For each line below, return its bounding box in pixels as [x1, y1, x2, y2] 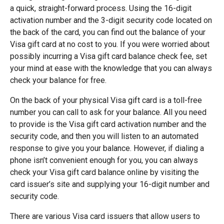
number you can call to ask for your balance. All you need [10, 107, 206, 117]
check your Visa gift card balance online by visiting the [10, 167, 199, 177]
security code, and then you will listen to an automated [10, 131, 198, 141]
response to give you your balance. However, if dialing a [10, 143, 204, 153]
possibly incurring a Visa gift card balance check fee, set [10, 51, 207, 61]
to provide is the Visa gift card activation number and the [10, 119, 206, 129]
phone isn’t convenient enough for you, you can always [10, 155, 198, 165]
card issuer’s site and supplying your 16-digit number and [10, 179, 209, 189]
